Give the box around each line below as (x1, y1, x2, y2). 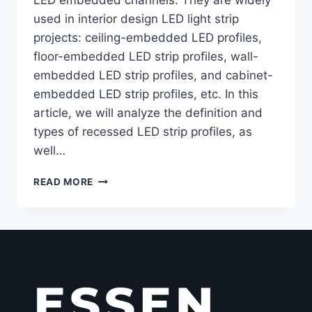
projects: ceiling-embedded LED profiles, (33, 30, 262, 45)
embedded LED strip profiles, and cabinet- (33, 68, 273, 82)
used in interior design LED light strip (33, 11, 239, 26)
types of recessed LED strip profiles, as (33, 124, 252, 139)
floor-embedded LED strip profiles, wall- (33, 49, 258, 63)
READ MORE (33, 175, 94, 187)
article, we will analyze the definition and (33, 105, 263, 120)
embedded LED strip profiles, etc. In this (33, 86, 258, 101)
